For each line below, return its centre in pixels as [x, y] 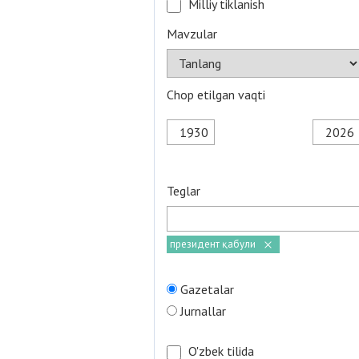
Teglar [184, 191]
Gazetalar [207, 289]
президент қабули [213, 244]
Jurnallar [203, 311]
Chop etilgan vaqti [216, 95]
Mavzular [192, 34]
